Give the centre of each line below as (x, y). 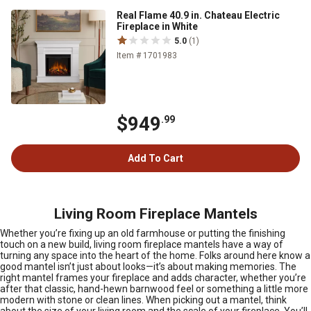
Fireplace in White (157, 26)
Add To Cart (155, 158)
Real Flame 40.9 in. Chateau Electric (198, 15)
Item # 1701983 (147, 55)
